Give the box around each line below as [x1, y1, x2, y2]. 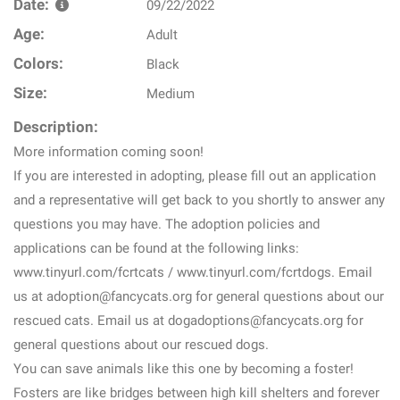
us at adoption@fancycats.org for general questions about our [13, 288, 384, 304]
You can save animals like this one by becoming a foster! [13, 361, 354, 377]
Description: [13, 119, 98, 136]
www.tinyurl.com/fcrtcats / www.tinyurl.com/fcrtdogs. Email [13, 264, 372, 280]
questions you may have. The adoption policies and [13, 216, 320, 232]
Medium [146, 86, 196, 102]
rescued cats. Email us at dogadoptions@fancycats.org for [13, 312, 363, 329]
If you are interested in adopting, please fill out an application [13, 168, 376, 184]
